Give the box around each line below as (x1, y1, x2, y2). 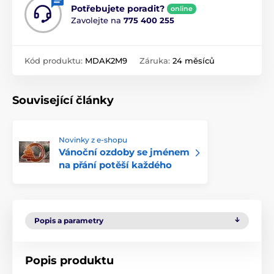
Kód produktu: (24, 56, 85, 66)
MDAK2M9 (85, 56, 127, 66)
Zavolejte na (71, 15, 124, 26)
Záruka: (139, 56, 172, 66)
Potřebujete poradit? (71, 3, 165, 15)
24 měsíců (172, 56, 215, 66)
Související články (12, 94, 114, 108)
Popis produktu (25, 254, 114, 268)
